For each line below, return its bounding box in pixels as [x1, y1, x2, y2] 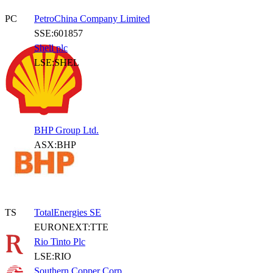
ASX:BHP [34, 140, 76, 150]
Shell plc [34, 43, 68, 53]
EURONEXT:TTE [34, 222, 108, 232]
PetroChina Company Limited [34, 13, 150, 24]
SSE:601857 [34, 28, 83, 38]
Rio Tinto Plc [34, 236, 85, 247]
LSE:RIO [34, 251, 71, 261]
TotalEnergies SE [34, 207, 101, 218]
